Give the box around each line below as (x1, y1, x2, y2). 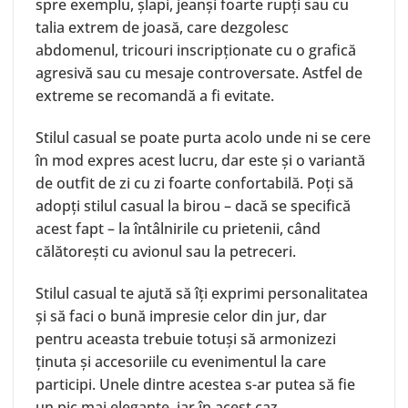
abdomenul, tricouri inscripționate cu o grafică (36, 40, 356, 61)
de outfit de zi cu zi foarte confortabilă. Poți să (36, 173, 353, 194)
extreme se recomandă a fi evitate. (36, 86, 274, 107)
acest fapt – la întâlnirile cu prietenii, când (36, 219, 321, 240)
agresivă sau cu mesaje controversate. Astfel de (36, 63, 362, 84)
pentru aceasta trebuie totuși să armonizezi (36, 328, 336, 349)
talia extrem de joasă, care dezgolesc (36, 17, 289, 38)
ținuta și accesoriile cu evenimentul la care (36, 351, 326, 372)
